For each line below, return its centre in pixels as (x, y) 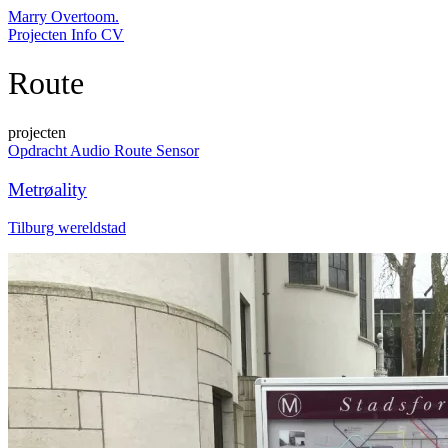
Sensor (177, 150)
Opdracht (39, 150)
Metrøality (47, 189)
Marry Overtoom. (63, 16)
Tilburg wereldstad (67, 228)
